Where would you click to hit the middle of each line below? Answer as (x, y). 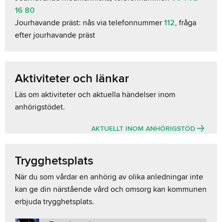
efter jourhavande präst (55, 35)
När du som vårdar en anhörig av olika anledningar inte (109, 177)
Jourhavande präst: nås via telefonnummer (89, 23)
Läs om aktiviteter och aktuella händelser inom (95, 95)
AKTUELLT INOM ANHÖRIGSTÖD (144, 129)
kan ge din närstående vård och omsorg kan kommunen (111, 189)
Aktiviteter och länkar (72, 79)
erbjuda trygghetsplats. (55, 201)
